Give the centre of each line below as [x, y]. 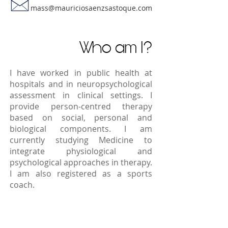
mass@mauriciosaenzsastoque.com [91, 8]
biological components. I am [81, 129]
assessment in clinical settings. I [81, 95]
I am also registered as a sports [81, 174]
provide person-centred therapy [81, 106]
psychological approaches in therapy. [81, 162]
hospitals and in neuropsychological [81, 84]
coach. [22, 185]
